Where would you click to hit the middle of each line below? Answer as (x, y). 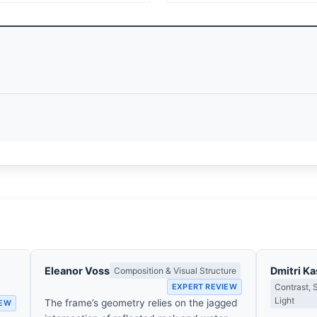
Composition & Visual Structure (175, 270)
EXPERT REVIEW (204, 286)
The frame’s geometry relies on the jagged (142, 302)
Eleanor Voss (77, 270)
